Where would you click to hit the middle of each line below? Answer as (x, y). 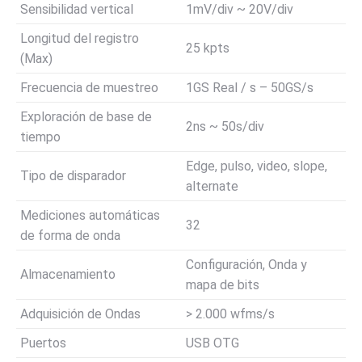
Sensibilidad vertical (77, 9)
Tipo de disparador (73, 176)
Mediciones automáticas (90, 215)
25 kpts (208, 48)
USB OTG (213, 343)
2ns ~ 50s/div (225, 126)
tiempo (40, 137)
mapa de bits (223, 285)
